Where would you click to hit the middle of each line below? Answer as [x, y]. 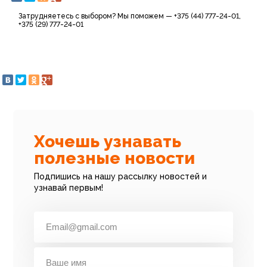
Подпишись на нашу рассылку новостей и [121, 176]
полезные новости [115, 158]
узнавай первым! [69, 188]
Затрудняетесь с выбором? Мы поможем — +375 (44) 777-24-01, [130, 16]
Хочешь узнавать [108, 142]
